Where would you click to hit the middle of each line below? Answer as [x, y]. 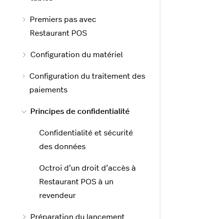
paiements [48, 90]
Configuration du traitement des [87, 77]
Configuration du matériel [77, 55]
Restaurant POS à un [76, 182]
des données [62, 147]
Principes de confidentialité [80, 112]
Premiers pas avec [63, 20]
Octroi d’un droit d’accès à [88, 168]
